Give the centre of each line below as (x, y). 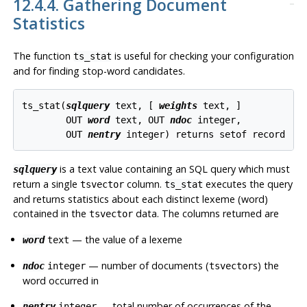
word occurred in (61, 281)
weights (179, 105)
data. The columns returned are (206, 214)
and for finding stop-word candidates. (99, 71)
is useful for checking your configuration (202, 56)
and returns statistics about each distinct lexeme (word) (140, 199)
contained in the (51, 214)
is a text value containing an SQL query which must (173, 169)
